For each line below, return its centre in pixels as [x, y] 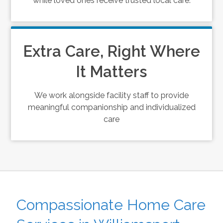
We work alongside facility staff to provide [111, 95]
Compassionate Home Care [111, 205]
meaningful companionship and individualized [111, 107]
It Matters [111, 72]
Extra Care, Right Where [111, 51]
